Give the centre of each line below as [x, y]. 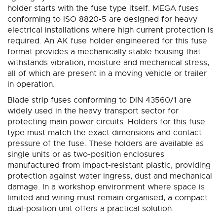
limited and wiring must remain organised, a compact [108, 198]
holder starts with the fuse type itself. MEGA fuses [103, 9]
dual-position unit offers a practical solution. [91, 209]
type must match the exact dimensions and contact [105, 133]
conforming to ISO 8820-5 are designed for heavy [102, 19]
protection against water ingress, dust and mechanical [110, 176]
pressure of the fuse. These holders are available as [106, 144]
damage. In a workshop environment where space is [106, 187]
